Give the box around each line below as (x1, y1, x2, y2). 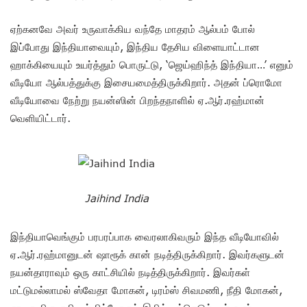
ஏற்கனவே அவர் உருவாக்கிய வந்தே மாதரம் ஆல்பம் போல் (10, 22, 255, 35)
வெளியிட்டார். (10, 111, 71, 124)
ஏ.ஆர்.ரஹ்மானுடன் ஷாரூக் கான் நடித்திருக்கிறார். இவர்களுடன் (10, 247, 284, 260)
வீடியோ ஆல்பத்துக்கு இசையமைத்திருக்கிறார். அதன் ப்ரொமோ (10, 75, 282, 88)
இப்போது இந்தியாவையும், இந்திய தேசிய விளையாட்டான (10, 40, 260, 53)
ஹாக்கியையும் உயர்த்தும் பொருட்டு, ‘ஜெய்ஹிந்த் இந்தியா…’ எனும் (10, 58, 293, 71)
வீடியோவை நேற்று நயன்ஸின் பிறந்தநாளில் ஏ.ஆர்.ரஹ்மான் (10, 93, 265, 106)
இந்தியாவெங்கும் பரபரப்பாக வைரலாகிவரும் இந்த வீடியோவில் (10, 230, 279, 243)
